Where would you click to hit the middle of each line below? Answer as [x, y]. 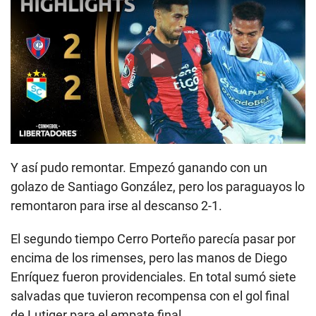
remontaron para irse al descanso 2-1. [116, 205]
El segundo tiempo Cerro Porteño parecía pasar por [153, 238]
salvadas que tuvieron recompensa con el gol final [150, 296]
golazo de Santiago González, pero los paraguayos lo [158, 186]
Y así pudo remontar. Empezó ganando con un [139, 167]
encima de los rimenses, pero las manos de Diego [149, 257]
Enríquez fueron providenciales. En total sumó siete [153, 276]
